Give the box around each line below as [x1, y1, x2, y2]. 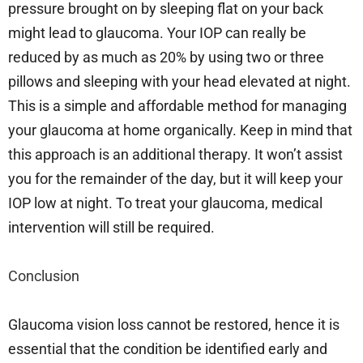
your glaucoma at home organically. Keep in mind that [8, 122, 352, 139]
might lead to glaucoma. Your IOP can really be [8, 24, 306, 42]
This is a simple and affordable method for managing [8, 97, 347, 115]
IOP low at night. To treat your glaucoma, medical [8, 194, 322, 212]
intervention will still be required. [8, 219, 215, 237]
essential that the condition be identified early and [8, 340, 327, 358]
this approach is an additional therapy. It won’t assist [8, 146, 343, 164]
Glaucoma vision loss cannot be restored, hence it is [8, 316, 340, 334]
